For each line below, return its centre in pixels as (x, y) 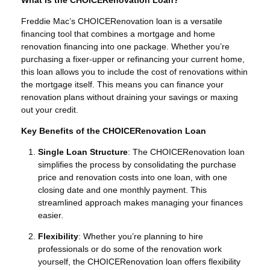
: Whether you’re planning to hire (141, 236)
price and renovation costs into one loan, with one (133, 177)
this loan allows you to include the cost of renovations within (134, 71)
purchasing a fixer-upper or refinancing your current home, (133, 59)
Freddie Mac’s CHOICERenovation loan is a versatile (122, 21)
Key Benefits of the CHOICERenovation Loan (114, 130)
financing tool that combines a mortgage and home (118, 33)
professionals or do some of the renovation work (130, 249)
